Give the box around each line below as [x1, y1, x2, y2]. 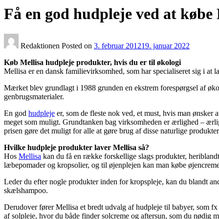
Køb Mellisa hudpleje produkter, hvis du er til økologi [4, 58, 181, 66]
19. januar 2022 [141, 41, 190, 50]
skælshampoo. [4, 186, 48, 195]
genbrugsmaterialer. [4, 92, 64, 101]
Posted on [62, 41, 94, 50]
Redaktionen [19, 41, 62, 50]
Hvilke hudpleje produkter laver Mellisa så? [4, 143, 149, 152]
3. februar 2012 [94, 41, 141, 50]
